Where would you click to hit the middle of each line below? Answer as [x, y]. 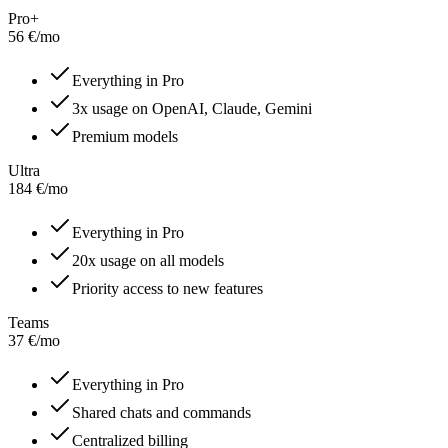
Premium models [125, 137]
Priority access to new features [167, 289]
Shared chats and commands [161, 413]
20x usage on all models [148, 261]
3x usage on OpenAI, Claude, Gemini [192, 109]
